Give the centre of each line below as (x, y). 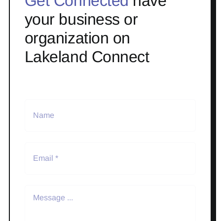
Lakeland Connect (87, 56)
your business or (81, 19)
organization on (77, 38)
